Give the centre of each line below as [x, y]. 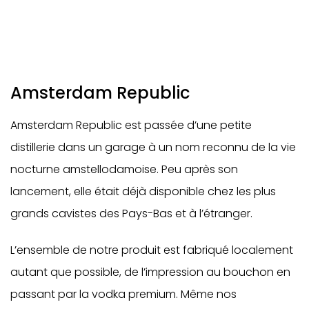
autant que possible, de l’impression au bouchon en [150, 272]
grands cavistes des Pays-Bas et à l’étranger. [131, 213]
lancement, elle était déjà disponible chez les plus [143, 191]
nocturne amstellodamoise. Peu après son [124, 169]
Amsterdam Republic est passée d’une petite [131, 125]
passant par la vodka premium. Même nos [123, 294]
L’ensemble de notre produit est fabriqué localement [152, 250]
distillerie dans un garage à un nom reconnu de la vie [153, 147]
